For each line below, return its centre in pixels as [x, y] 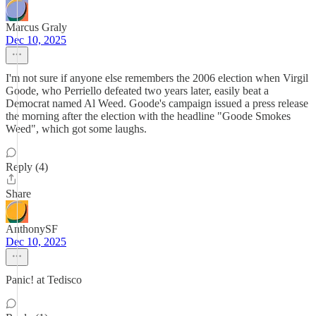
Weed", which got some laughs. [76, 129]
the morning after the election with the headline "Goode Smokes [148, 116]
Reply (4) [27, 167]
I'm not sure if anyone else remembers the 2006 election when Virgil [157, 78]
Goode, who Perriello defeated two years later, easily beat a [137, 91]
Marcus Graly [36, 27]
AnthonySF [32, 229]
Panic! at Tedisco [44, 280]
